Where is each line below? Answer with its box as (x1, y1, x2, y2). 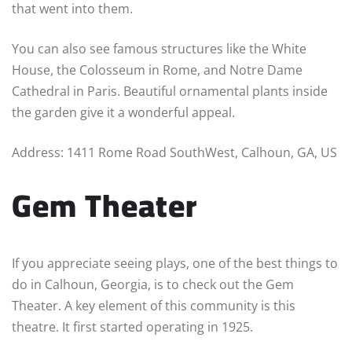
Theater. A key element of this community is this (12, 297, 295, 315)
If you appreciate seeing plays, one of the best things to (12, 255, 338, 273)
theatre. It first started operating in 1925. (12, 318, 256, 336)
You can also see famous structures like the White (12, 40, 306, 58)
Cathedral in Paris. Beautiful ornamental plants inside (12, 82, 328, 101)
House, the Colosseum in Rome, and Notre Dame (12, 61, 302, 79)
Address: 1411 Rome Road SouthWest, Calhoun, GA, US (12, 144, 337, 162)
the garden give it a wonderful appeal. (12, 104, 235, 122)
